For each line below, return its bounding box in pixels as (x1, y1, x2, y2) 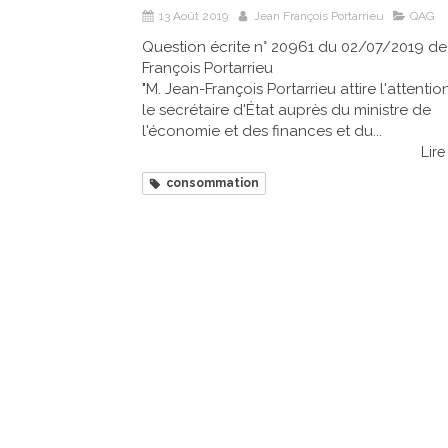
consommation (166, 176, 259, 191)
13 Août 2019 (159, 9, 228, 24)
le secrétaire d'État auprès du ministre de (142, 101, 431, 120)
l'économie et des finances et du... (142, 122, 382, 141)
